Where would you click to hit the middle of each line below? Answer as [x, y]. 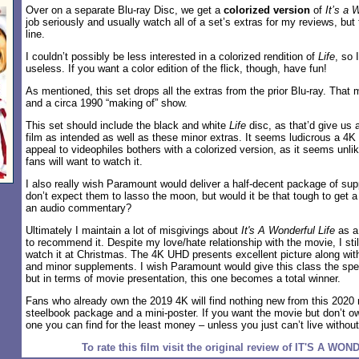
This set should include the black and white [127, 125]
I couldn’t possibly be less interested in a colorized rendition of [172, 56]
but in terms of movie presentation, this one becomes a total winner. [183, 278]
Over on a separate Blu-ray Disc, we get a [125, 10]
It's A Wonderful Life [288, 230]
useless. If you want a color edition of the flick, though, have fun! [176, 69]
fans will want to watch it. [84, 161]
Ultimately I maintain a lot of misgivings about [133, 230]
